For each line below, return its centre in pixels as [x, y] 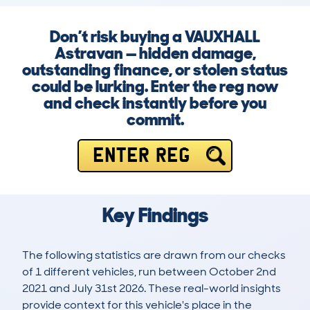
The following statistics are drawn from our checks [154, 255]
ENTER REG [141, 156]
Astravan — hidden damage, [155, 53]
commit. [155, 120]
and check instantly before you [155, 103]
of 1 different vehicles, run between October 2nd [149, 272]
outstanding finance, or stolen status [155, 70]
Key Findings [155, 216]
